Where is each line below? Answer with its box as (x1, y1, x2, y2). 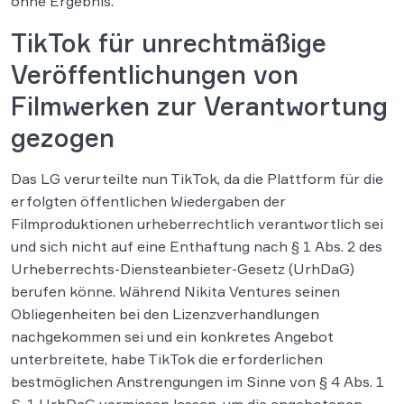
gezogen (11, 122, 115, 153)
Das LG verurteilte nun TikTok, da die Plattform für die (11, 170, 383, 188)
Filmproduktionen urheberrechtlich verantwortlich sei (11, 215, 383, 233)
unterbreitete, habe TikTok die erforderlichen (11, 350, 323, 368)
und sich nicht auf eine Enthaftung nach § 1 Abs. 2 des (11, 237, 382, 255)
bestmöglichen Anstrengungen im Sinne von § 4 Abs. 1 (11, 372, 384, 390)
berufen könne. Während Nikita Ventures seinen (11, 282, 340, 300)
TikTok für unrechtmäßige (11, 27, 326, 59)
